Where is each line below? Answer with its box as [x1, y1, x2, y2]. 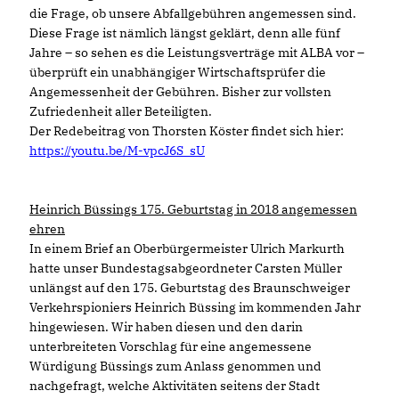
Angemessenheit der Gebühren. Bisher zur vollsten [29, 83, 331, 100]
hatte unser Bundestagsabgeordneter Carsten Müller [29, 259, 342, 276]
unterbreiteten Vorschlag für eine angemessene [29, 338, 312, 354]
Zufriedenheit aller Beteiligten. [29, 102, 212, 119]
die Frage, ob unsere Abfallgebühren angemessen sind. [29, 4, 356, 21]
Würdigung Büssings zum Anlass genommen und [29, 357, 322, 374]
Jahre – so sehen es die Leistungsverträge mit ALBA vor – [29, 44, 364, 61]
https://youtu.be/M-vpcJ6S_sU [29, 142, 205, 159]
